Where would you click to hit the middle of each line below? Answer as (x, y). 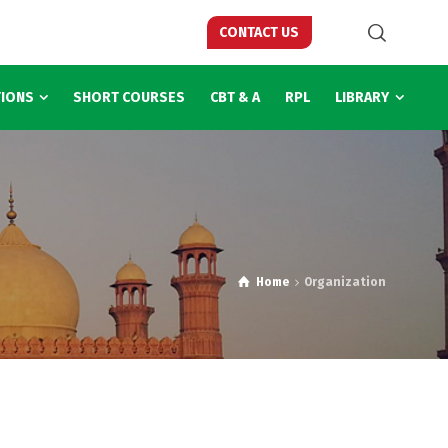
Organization (345, 282)
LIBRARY (362, 97)
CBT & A (235, 97)
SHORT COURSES (129, 97)
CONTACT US (259, 32)
